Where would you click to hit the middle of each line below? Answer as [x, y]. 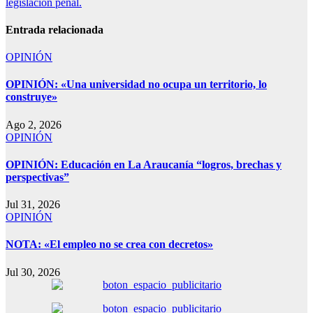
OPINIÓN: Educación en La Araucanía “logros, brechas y [144, 164]
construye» [31, 97]
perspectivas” [37, 177]
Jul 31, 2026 [33, 205]
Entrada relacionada [54, 29]
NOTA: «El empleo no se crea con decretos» [109, 245]
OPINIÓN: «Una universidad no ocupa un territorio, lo [136, 85]
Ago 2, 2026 [34, 124]
